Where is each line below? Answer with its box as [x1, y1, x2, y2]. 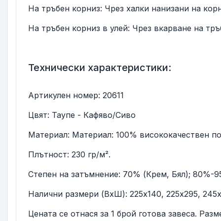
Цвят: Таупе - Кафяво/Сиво [28, 110, 136, 120]
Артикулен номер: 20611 [28, 90, 124, 100]
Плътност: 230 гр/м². [28, 149, 110, 159]
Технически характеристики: [28, 61, 171, 74]
